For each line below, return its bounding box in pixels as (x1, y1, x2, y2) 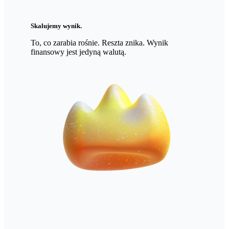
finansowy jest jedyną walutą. (31, 47, 126, 56)
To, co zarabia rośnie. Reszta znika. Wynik (31, 38, 168, 47)
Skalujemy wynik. (31, 21, 82, 30)
